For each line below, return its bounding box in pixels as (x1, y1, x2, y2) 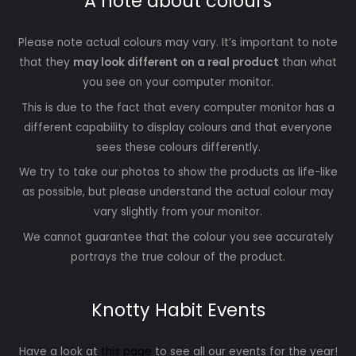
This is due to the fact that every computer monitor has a (21, 99, 335, 115)
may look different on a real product (73, 54, 279, 70)
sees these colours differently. (95, 139, 261, 155)
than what (279, 54, 337, 70)
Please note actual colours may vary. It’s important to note (18, 34, 338, 50)
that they (19, 54, 73, 70)
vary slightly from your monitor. (94, 204, 262, 220)
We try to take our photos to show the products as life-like (18, 164, 338, 180)
